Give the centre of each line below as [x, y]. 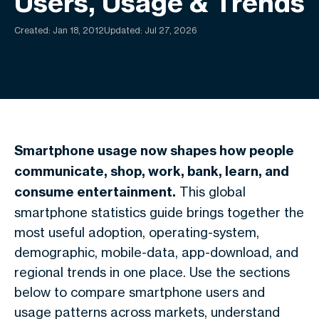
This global [211, 192]
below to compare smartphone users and [140, 292]
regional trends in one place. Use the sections [152, 272]
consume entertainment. [95, 192]
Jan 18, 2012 [78, 30]
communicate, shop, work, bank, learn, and [152, 171]
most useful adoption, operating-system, [137, 232]
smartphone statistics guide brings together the [159, 212]
